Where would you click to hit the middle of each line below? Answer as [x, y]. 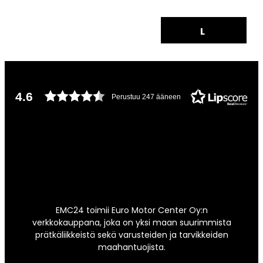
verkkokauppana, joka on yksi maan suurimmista [131, 222]
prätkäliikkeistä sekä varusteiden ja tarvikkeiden [131, 235]
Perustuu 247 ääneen [146, 97]
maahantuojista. [131, 247]
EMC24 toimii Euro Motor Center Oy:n [131, 210]
